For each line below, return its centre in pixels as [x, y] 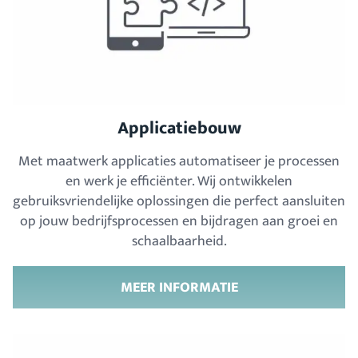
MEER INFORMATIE [179, 288]
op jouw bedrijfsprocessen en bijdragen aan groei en [179, 222]
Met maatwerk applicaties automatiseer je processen [179, 162]
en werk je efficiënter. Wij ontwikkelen [179, 182]
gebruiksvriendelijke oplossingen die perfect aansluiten [179, 202]
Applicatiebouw [179, 128]
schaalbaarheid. [179, 242]
